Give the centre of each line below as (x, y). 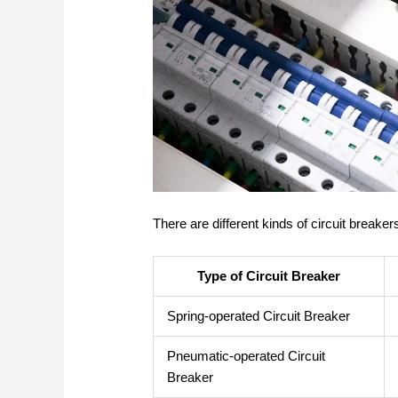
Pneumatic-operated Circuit (247, 355)
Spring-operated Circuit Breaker (259, 315)
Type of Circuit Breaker (269, 275)
